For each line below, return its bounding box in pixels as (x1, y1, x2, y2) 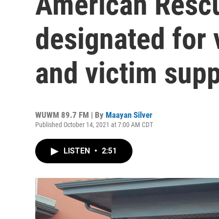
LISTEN (64, 146, 92, 155)
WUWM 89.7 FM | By (35, 110, 106, 120)
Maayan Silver (106, 110, 153, 120)
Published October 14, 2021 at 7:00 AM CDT (35, 121, 153, 129)
